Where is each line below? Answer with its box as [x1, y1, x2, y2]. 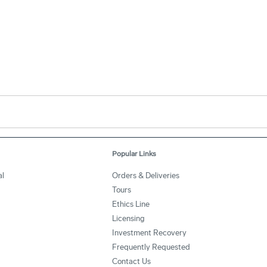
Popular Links [111, 150, 156, 159]
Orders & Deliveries [111, 171, 179, 181]
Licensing [111, 214, 145, 223]
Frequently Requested [111, 243, 190, 252]
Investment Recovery [111, 228, 187, 238]
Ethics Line [111, 200, 150, 209]
